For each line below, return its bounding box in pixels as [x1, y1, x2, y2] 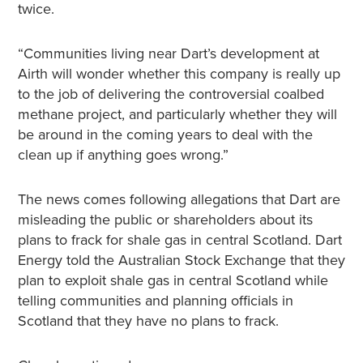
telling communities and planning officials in [17, 292, 293, 310]
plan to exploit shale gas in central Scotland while [17, 271, 328, 289]
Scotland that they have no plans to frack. [17, 312, 279, 330]
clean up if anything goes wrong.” [17, 146, 228, 164]
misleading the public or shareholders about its [17, 211, 313, 228]
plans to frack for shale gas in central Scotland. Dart [17, 231, 342, 249]
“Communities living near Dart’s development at [17, 45, 319, 62]
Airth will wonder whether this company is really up [17, 65, 340, 83]
